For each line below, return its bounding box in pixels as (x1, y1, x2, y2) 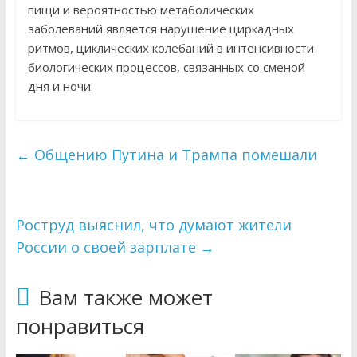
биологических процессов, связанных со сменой (27, 59, 305, 76)
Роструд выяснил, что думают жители (15, 215, 292, 235)
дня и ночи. (27, 78, 93, 95)
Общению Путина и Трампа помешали (29, 145, 317, 165)
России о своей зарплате (15, 237, 200, 257)
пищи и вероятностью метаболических (27, 2, 254, 18)
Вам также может (37, 283, 213, 312)
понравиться (15, 312, 144, 341)
